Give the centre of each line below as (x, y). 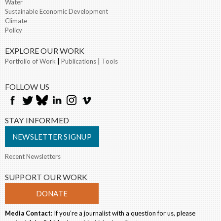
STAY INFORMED (37, 120)
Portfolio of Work (30, 61)
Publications (79, 61)
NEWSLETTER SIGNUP (52, 137)
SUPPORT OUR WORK (46, 177)
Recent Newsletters (33, 157)
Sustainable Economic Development (56, 12)
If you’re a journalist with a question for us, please (124, 213)
